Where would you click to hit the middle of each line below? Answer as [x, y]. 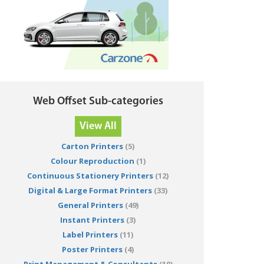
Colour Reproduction [92, 161]
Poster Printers [92, 250]
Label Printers [90, 235]
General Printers [90, 205]
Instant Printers [92, 220]
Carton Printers [92, 146]
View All [98, 127]
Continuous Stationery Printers [90, 176]
